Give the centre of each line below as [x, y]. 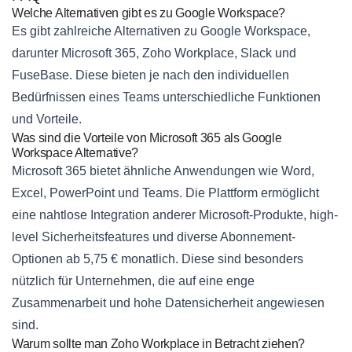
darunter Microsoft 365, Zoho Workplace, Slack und [154, 53]
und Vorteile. [47, 119]
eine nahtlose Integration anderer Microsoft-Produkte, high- [175, 215]
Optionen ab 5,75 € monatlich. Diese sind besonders [158, 259]
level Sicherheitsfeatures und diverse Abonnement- [154, 237]
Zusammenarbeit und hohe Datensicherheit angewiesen [168, 303]
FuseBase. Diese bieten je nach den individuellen [150, 75]
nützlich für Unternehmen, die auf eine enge [133, 281]
